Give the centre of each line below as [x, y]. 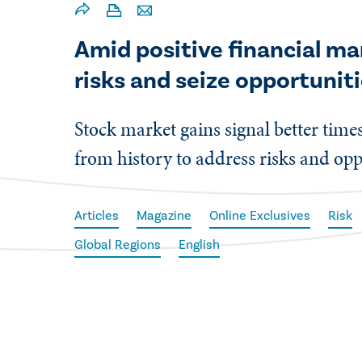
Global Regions [118, 244]
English [200, 244]
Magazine [164, 215]
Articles [97, 215]
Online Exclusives [260, 215]
